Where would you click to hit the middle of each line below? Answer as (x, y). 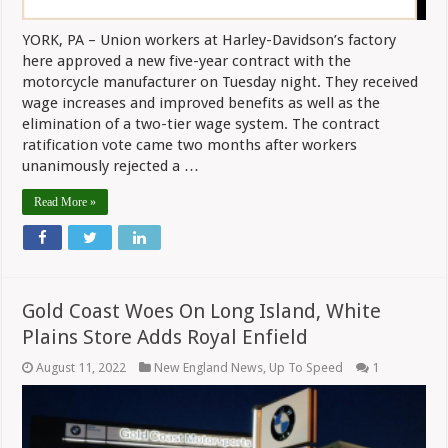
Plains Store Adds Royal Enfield (165, 337)
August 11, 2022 (81, 368)
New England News (209, 368)
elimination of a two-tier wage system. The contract (201, 124)
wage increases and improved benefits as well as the (201, 103)
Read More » (65, 202)
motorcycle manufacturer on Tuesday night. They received (220, 82)
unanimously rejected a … (111, 166)
